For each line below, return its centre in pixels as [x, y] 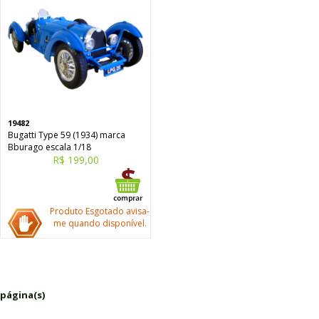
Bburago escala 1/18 [49, 147]
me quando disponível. [100, 223]
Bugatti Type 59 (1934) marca [67, 135]
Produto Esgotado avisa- [100, 211]
